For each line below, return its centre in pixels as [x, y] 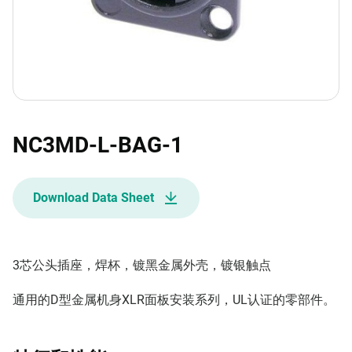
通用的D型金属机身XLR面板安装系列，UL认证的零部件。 [174, 300]
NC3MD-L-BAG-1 [98, 145]
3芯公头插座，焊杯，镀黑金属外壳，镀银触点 [142, 265]
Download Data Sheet [93, 198]
